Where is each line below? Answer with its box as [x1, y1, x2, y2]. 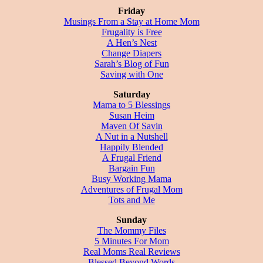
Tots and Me [108, 194, 155, 205]
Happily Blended [100, 141, 163, 152]
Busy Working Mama [92, 173, 171, 184]
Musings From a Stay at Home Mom [63, 16, 200, 26]
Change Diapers [102, 48, 161, 58]
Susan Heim [109, 110, 154, 120]
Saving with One [100, 69, 163, 79]
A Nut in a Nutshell [95, 131, 168, 141]
